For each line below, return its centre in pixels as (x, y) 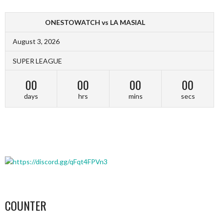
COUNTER (26, 205)
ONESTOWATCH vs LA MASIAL (95, 22)
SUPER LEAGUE (37, 61)
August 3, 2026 (36, 41)
